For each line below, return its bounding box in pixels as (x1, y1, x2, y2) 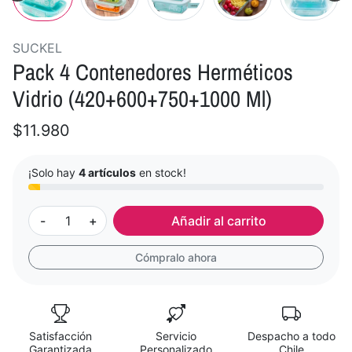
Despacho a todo (247, 328, 335, 343)
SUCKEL (13, 39, 62, 56)
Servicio (156, 328, 196, 343)
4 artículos (79, 165, 136, 179)
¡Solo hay (28, 165, 79, 179)
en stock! (136, 165, 186, 179)
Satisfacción (29, 328, 93, 343)
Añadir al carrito (170, 212, 266, 229)
